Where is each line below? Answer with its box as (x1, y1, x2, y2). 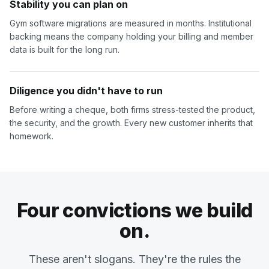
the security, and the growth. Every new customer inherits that (10, 118, 253, 128)
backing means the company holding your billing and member (10, 31, 253, 42)
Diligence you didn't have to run (10, 85, 163, 97)
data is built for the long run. (10, 44, 119, 55)
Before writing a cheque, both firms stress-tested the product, (10, 104, 255, 115)
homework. (10, 131, 53, 142)
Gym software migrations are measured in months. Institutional (10, 18, 252, 29)
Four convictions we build (16, 199, 253, 223)
